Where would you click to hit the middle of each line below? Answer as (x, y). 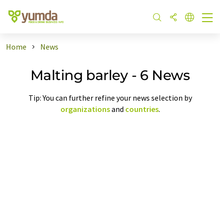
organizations (85, 109)
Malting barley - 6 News (110, 75)
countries (142, 109)
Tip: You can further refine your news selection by (110, 97)
